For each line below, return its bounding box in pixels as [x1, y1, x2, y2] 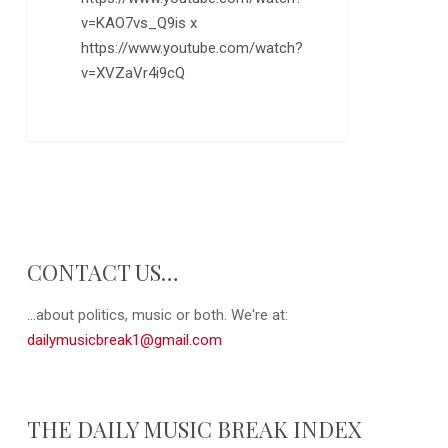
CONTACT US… [26, 256, 179, 287]
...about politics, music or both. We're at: [26, 305, 288, 324]
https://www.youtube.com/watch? [81, 39, 304, 58]
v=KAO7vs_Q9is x [81, 14, 198, 33]
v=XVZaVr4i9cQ [81, 64, 186, 83]
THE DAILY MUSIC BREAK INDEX [26, 413, 362, 444]
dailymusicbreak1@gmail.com [26, 330, 222, 349]
